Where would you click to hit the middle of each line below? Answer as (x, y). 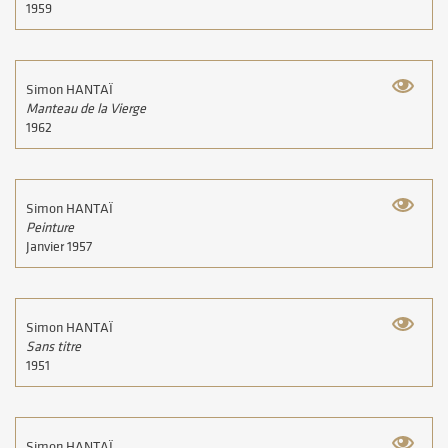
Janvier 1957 (59, 247)
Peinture (50, 228)
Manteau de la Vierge (86, 109)
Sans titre (53, 347)
